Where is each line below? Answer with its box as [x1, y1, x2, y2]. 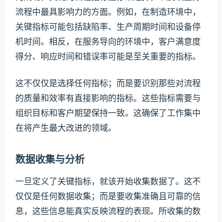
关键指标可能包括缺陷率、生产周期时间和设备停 [15, 21, 201, 32]
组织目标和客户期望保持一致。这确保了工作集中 [15, 108, 201, 118]
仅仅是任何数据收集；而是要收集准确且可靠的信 [15, 191, 201, 201]
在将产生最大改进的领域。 [15, 122, 116, 133]
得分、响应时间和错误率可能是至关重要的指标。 [15, 51, 201, 61]
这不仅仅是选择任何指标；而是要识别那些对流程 [15, 78, 201, 88]
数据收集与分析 [15, 153, 85, 166]
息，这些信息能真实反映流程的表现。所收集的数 [15, 206, 201, 216]
